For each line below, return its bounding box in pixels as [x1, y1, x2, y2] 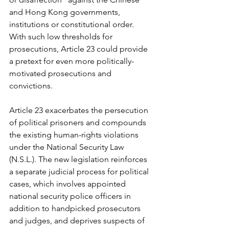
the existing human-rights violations [9, 129, 141, 140]
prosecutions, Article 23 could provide [9, 43, 150, 54]
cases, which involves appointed [9, 178, 128, 189]
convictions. [9, 80, 53, 90]
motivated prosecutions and [9, 68, 113, 78]
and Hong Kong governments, [9, 7, 122, 17]
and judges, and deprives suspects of [9, 215, 147, 225]
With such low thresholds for [9, 31, 114, 41]
